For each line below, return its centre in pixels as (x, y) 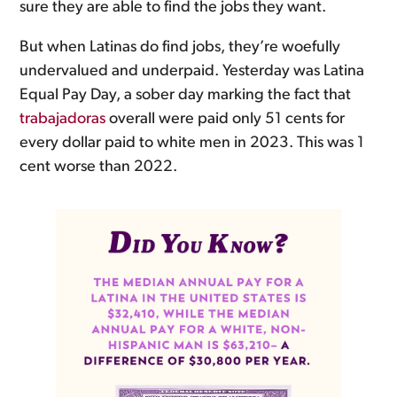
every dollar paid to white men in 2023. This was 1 (192, 143)
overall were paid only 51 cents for (226, 119)
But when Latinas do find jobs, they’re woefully (180, 47)
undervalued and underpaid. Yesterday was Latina (192, 71)
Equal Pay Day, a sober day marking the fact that (186, 95)
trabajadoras (63, 119)
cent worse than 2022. (99, 167)
